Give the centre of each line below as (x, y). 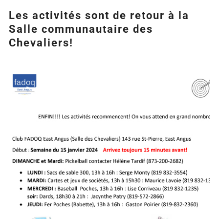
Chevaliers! (41, 43)
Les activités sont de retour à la (99, 16)
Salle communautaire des (81, 29)
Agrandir (23, 80)
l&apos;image (32, 92)
